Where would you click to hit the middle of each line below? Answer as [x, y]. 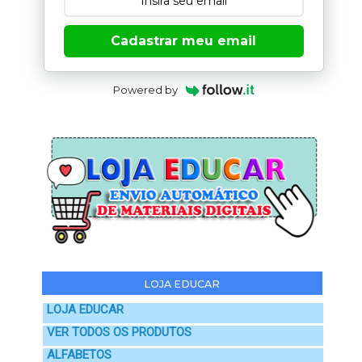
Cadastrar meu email [184, 40]
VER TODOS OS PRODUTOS [119, 333]
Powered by [145, 90]
